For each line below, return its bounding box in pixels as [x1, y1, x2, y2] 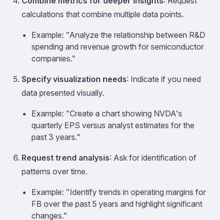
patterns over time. [22, 166, 87, 176]
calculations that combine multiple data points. [22, 9, 184, 19]
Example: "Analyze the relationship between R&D [31, 30, 205, 40]
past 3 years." [31, 132, 81, 142]
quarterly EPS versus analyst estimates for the [31, 120, 194, 130]
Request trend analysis [22, 153, 110, 163]
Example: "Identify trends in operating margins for [31, 187, 206, 197]
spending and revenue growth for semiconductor [31, 42, 204, 52]
